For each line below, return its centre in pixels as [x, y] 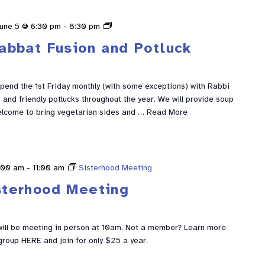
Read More [167, 112]
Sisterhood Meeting [116, 168]
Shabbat [127, 26]
